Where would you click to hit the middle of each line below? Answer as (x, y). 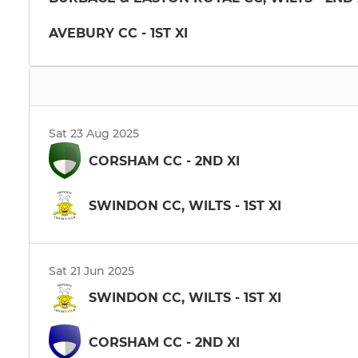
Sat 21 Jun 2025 (91, 270)
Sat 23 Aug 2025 (94, 134)
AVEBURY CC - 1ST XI (118, 33)
